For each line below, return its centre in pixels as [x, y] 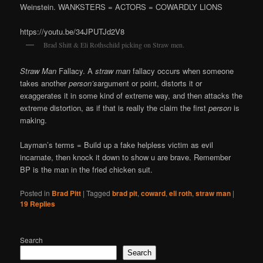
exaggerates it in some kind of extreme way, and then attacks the [131, 96]
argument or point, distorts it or [150, 83]
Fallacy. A [76, 71]
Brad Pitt [67, 193]
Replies [42, 204]
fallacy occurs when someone [182, 71]
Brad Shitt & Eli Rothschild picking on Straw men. [114, 44]
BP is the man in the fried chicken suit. [87, 170]
